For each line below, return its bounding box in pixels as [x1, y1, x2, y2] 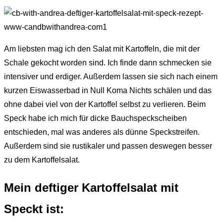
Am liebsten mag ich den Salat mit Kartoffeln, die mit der [4, 44, 200, 53]
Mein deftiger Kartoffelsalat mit [4, 180, 178, 194]
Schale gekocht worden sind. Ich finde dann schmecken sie [4, 58, 212, 67]
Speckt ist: [4, 202, 64, 216]
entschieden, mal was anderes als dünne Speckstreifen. [4, 127, 200, 136]
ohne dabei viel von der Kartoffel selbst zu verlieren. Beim [4, 100, 206, 109]
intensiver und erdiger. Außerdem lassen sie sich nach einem [4, 72, 218, 81]
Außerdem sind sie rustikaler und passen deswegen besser [4, 141, 212, 150]
